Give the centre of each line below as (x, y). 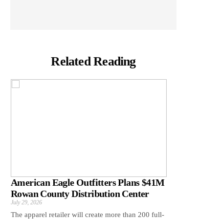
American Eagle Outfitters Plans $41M (88, 183)
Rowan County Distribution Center (80, 194)
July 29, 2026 (26, 203)
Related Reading (93, 62)
